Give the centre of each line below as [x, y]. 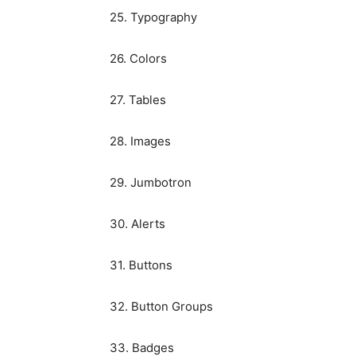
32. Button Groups [161, 307]
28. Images [140, 141]
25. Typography [153, 17]
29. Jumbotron [151, 183]
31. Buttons [141, 265]
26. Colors [138, 59]
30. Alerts [137, 224]
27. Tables [138, 100]
